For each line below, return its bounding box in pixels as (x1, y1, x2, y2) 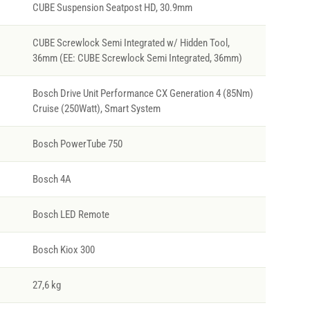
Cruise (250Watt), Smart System (33, 102, 161, 116)
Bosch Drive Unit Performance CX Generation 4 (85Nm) (33, 87, 253, 100)
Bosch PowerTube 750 (33, 138, 122, 151)
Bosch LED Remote (33, 208, 109, 221)
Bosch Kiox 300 (33, 244, 95, 257)
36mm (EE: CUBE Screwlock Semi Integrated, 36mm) (33, 52, 242, 65)
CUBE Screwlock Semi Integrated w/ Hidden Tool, (33, 37, 230, 50)
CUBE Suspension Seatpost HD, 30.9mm (33, 1, 192, 15)
